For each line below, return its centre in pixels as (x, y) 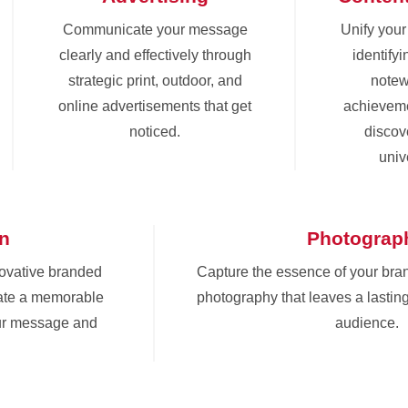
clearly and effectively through (155, 55)
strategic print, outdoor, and (155, 80)
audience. (367, 322)
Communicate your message (155, 29)
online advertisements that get (155, 106)
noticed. (155, 131)
